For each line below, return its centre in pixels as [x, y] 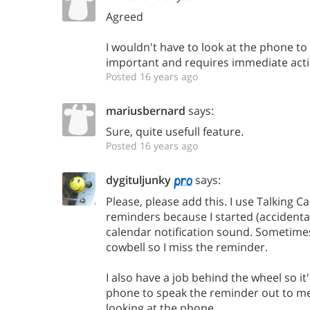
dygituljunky [138, 180]
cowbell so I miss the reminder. [187, 247]
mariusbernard [146, 111]
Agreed [125, 17]
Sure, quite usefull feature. [175, 131]
